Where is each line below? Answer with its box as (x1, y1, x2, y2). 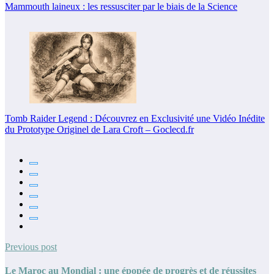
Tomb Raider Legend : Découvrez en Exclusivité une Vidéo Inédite (5, 113, 265, 124)
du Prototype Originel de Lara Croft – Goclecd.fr (5, 124, 194, 135)
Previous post (5, 241, 57, 252)
